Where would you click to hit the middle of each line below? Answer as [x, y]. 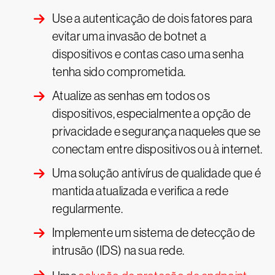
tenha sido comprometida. [119, 72]
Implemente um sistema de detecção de [154, 233]
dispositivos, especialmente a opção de [152, 114]
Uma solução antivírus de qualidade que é [157, 173]
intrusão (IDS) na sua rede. [118, 250]
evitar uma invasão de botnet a [130, 36]
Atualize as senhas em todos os [131, 96]
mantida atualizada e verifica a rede [140, 191]
